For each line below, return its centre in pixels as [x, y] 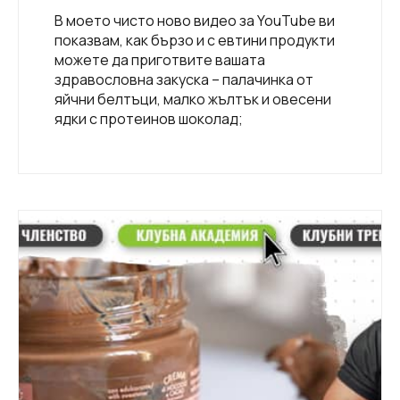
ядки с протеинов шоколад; [149, 118]
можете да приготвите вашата [160, 59]
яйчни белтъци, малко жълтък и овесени [193, 99]
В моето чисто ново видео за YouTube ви [195, 20]
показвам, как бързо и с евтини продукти [195, 40]
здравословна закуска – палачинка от [184, 79]
